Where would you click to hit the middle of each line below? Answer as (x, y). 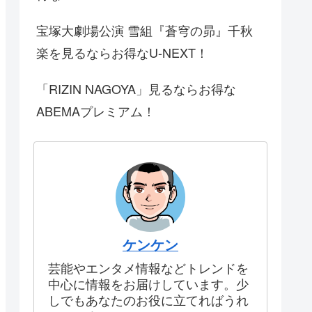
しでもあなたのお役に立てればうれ (148, 300)
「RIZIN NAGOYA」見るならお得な (136, 89)
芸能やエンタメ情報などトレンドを (148, 268)
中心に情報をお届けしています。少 (148, 284)
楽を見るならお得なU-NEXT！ (122, 53)
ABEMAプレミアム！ (96, 111)
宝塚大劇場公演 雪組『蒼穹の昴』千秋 (145, 30)
